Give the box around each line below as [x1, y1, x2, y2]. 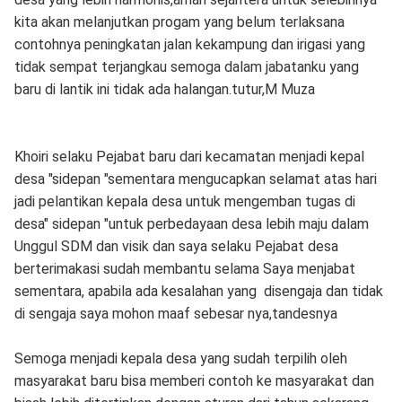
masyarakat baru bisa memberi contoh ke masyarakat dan [13, 372, 374, 389]
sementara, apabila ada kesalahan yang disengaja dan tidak [13, 283, 383, 300]
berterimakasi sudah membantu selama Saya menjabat [13, 260, 355, 277]
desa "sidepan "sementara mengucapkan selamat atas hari [13, 170, 377, 188]
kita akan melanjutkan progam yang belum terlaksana [13, 13, 345, 31]
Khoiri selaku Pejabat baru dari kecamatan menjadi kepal [13, 148, 364, 165]
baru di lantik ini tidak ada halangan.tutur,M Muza [13, 81, 315, 98]
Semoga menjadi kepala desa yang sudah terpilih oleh [13, 350, 347, 367]
